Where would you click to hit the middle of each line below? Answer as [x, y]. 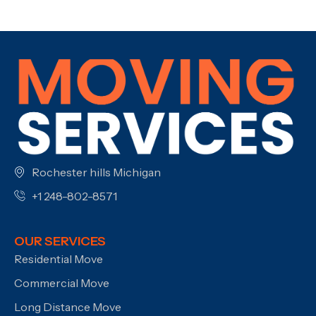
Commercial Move [62, 282]
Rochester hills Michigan [96, 172]
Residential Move [59, 259]
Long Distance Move [68, 306]
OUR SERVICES [60, 241]
